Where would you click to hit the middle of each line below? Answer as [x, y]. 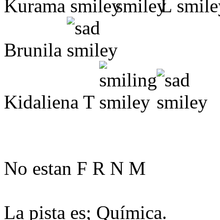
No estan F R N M [75, 168]
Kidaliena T [52, 102]
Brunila [35, 50]
